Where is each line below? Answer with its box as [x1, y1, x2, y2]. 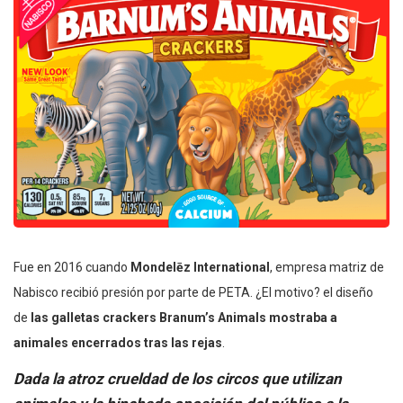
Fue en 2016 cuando [13, 259, 130, 274]
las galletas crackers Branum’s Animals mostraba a [31, 309, 337, 325]
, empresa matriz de [270, 259, 384, 274]
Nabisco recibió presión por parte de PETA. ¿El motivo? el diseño [13, 284, 373, 300]
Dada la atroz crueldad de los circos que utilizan [13, 369, 342, 388]
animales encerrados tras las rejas [13, 335, 222, 350]
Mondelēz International [130, 259, 270, 274]
